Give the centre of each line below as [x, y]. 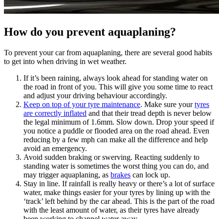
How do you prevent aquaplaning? [90, 32]
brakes [120, 175]
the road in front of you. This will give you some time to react [118, 87]
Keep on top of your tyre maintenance [82, 105]
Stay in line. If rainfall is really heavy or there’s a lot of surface [119, 184]
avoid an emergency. [56, 149]
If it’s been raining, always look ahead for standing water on [116, 78]
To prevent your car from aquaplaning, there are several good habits [108, 53]
